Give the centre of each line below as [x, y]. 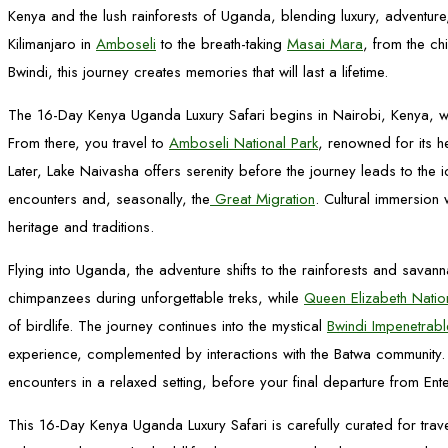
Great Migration [262, 199]
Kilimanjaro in [52, 44]
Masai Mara [325, 44]
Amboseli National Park [243, 143]
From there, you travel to [88, 143]
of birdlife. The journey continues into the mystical [167, 326]
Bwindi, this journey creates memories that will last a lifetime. [198, 72]
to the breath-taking [221, 44]
